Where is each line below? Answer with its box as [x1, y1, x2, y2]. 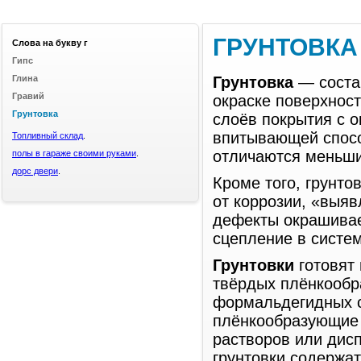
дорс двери [12, 166, 58, 176]
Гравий [12, 91, 44, 101]
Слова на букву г [12, 38, 88, 48]
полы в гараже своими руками [12, 148, 136, 158]
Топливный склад [12, 131, 83, 140]
